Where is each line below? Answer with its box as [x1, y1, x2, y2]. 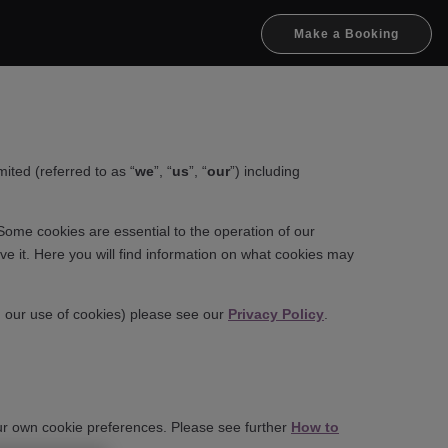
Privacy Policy [228, 306, 324, 323]
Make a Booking [293, 26, 399, 41]
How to [291, 418, 339, 435]
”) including [230, 162, 300, 179]
